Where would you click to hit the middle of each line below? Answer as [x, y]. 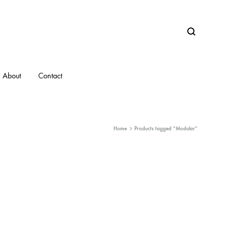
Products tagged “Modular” [166, 129]
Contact [50, 76]
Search [197, 38]
